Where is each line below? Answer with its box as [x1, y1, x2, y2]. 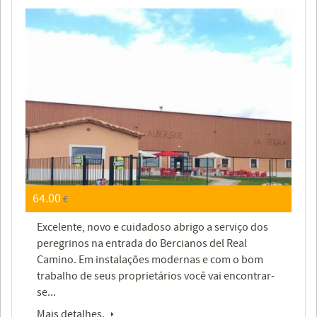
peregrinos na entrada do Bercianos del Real [37, 236, 247, 251]
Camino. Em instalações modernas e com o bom [37, 253, 263, 267]
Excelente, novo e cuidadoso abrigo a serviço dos [37, 220, 268, 235]
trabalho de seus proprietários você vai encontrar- [37, 269, 275, 284]
